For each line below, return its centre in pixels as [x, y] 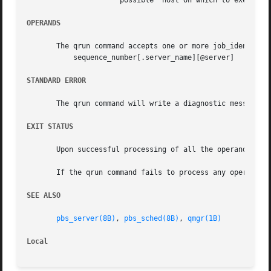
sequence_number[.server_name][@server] [44, 58]
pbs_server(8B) [86, 219]
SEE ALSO [44, 196]
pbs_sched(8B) [152, 219]
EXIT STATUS [50, 127]
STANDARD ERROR [57, 81]
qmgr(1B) [205, 219]
